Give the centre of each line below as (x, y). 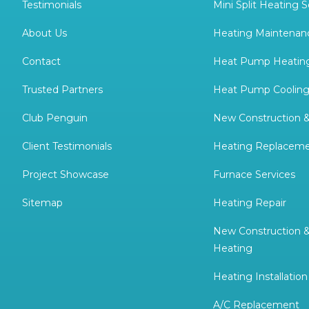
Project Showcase (66, 174)
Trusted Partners (62, 89)
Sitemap (42, 202)
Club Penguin (55, 118)
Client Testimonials (67, 146)
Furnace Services (255, 174)
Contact (41, 61)
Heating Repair (250, 202)
